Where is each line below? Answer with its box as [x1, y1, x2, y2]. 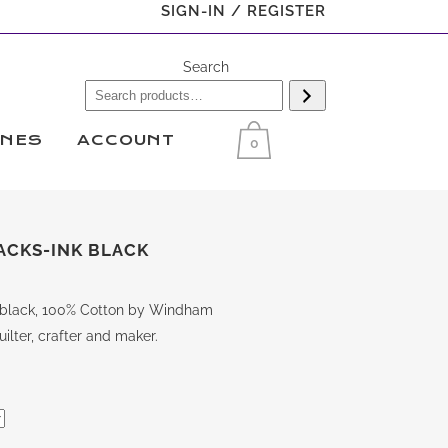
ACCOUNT [77, 131, 175, 149]
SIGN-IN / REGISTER [161, 2, 326, 20]
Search [182, 59, 229, 75]
